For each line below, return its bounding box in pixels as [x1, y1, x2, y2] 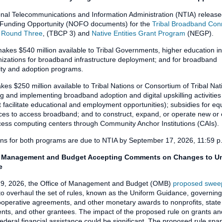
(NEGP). [185, 29, 214, 38]
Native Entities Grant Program [92, 29, 185, 38]
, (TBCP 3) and [43, 29, 92, 38]
